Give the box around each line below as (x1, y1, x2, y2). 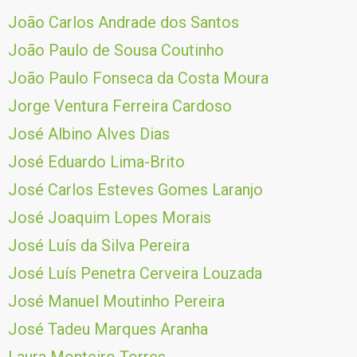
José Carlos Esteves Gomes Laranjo (8, 180, 263, 199)
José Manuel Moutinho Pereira (8, 292, 225, 311)
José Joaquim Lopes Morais (8, 208, 211, 227)
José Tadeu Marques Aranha (8, 320, 208, 339)
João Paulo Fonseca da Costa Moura (8, 69, 269, 88)
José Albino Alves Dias (8, 124, 170, 143)
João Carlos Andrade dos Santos (8, 13, 239, 32)
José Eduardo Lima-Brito (8, 152, 185, 171)
